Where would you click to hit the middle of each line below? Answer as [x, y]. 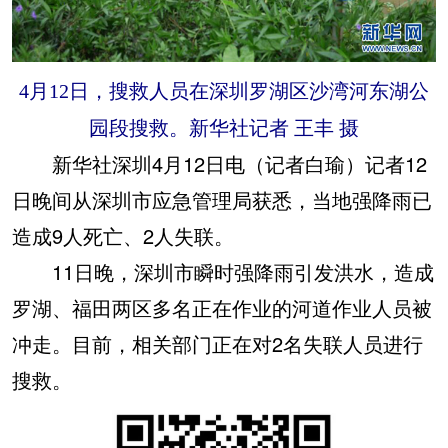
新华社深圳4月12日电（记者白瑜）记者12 [219, 163]
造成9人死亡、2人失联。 [123, 235]
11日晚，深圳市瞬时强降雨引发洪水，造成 [223, 271]
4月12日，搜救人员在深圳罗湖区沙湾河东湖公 [224, 90]
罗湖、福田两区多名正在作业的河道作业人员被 [222, 307]
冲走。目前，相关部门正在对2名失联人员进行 [217, 343]
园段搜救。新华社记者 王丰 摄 [224, 127]
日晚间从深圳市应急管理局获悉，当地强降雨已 [222, 199]
